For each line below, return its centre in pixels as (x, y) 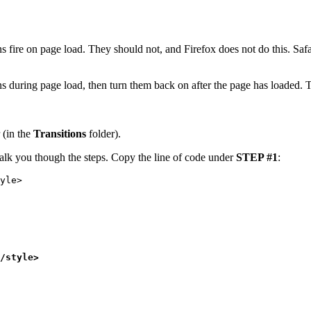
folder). (103, 134)
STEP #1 (257, 158)
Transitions (60, 134)
